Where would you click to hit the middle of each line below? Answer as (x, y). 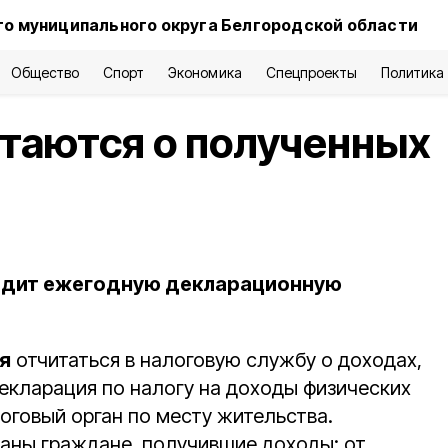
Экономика (205, 72)
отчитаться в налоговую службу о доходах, (216, 360)
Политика (412, 72)
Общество (45, 72)
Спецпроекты (311, 72)
